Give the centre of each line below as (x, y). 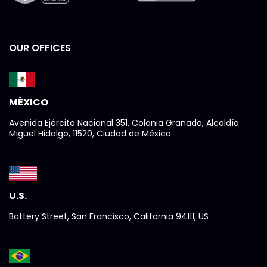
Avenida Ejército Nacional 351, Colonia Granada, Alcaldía (124, 123)
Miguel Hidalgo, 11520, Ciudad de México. (91, 134)
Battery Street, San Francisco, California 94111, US (109, 217)
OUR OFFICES (40, 48)
